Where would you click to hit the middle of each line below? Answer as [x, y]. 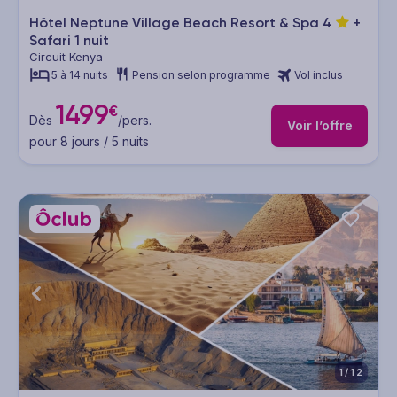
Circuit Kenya [66, 57]
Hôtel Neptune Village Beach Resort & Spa [176, 23]
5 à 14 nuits [80, 75]
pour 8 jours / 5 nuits [89, 141]
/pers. [134, 120]
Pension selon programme [201, 75]
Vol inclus [319, 75]
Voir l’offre [319, 126]
